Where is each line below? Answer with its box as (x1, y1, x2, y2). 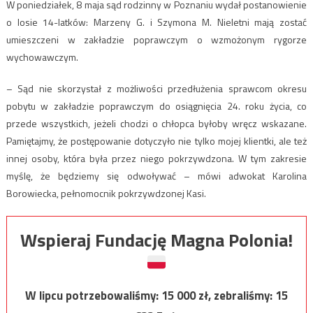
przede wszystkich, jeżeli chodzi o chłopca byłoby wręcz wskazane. (6, 115, 307, 131)
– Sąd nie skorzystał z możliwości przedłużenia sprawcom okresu (6, 80, 307, 96)
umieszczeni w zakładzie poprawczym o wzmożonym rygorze (6, 31, 307, 47)
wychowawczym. (6, 49, 78, 64)
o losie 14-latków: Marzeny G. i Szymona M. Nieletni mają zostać (6, 14, 307, 29)
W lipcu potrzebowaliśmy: (25, 286, 161, 305)
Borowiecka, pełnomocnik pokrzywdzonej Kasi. (6, 185, 206, 201)
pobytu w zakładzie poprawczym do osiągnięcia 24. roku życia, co (6, 98, 307, 113)
